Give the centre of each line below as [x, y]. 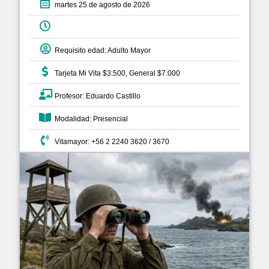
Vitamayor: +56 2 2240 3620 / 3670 [110, 142]
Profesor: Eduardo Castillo [96, 96]
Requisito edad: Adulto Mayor [101, 51]
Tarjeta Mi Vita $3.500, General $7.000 [116, 74]
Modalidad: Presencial [89, 119]
